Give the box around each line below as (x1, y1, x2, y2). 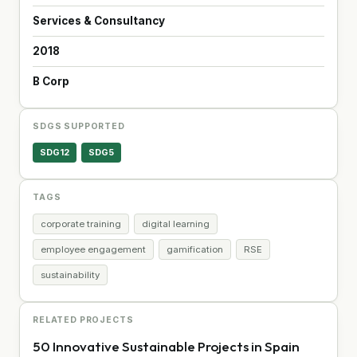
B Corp (33, 74, 69, 88)
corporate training (41, 218, 121, 229)
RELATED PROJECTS (33, 314, 134, 325)
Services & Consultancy (33, 14, 165, 27)
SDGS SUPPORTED (33, 120, 125, 131)
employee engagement (41, 243, 146, 255)
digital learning (142, 218, 210, 229)
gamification (167, 243, 223, 255)
